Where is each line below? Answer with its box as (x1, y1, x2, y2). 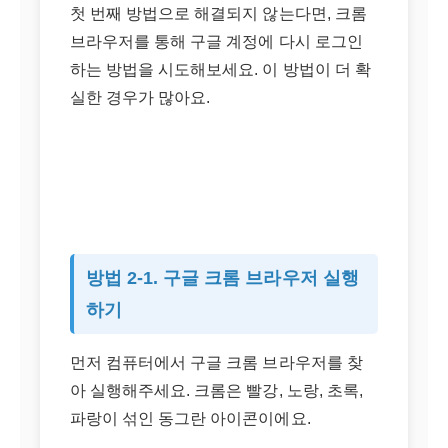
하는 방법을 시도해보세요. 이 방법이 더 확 (70, 61, 371, 78)
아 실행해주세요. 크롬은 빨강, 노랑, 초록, (70, 382, 363, 399)
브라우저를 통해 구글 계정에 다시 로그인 (70, 33, 363, 50)
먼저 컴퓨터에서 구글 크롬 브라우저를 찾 (70, 354, 363, 371)
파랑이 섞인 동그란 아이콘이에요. (70, 410, 311, 427)
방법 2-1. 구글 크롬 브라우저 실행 (86, 268, 359, 288)
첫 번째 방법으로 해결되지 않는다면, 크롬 (70, 5, 367, 22)
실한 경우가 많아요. (70, 89, 211, 106)
